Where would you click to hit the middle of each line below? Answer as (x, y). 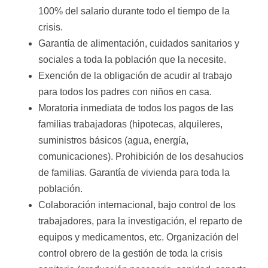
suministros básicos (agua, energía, (113, 140)
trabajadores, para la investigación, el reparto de (140, 221)
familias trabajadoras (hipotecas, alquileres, (130, 124)
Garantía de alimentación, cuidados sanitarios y (139, 43)
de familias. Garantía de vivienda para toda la (134, 173)
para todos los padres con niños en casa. (125, 92)
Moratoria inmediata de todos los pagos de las (136, 108)
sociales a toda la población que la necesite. (132, 60)
